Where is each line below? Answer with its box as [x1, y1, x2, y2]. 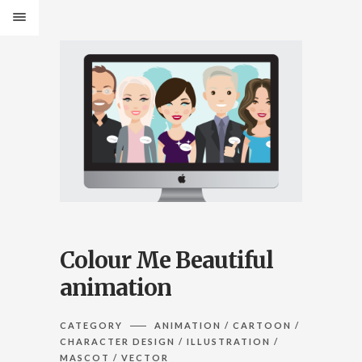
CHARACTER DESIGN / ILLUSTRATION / [60, 335, 279, 347]
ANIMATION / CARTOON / [151, 319, 300, 330]
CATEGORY [60, 319, 126, 330]
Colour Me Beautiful [60, 245, 273, 275]
